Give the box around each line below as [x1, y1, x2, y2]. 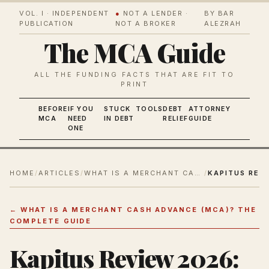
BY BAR [204, 9, 235, 17]
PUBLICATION [19, 19, 74, 28]
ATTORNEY [188, 105, 231, 113]
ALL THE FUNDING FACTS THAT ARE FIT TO [34, 71, 235, 79]
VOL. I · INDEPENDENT [19, 9, 109, 17]
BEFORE [38, 105, 68, 113]
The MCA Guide [43, 36, 226, 70]
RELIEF [163, 115, 189, 122]
